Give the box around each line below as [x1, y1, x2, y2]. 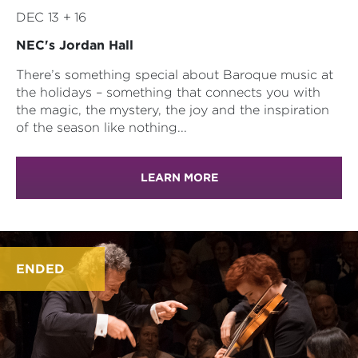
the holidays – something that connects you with [16, 85, 320, 100]
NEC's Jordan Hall [16, 38, 133, 53]
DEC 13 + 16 [16, 10, 86, 25]
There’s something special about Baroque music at [16, 67, 333, 82]
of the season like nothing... [16, 120, 187, 135]
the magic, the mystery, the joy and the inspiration [16, 102, 329, 117]
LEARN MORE [140, 171, 218, 184]
